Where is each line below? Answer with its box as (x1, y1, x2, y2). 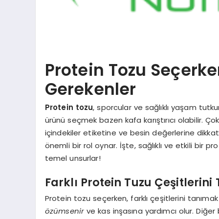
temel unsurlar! (44, 153, 101, 163)
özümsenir (44, 205, 85, 216)
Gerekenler (44, 78, 136, 101)
